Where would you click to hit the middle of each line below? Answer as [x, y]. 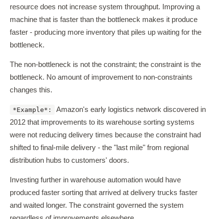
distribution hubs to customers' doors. [69, 160]
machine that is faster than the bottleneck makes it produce [104, 20]
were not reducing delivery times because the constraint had [105, 135]
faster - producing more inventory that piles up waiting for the [106, 32]
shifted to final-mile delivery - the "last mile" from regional [99, 148]
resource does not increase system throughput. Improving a [105, 7]
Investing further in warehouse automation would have [95, 180]
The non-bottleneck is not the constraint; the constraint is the [105, 65]
